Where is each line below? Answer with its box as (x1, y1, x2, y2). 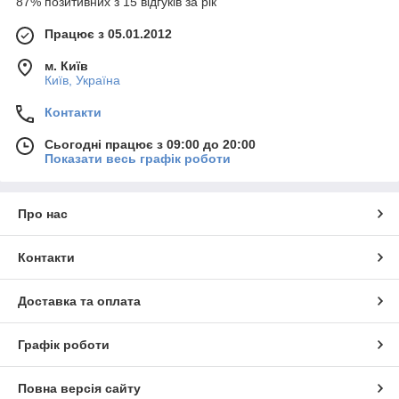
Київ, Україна (45, 72, 120, 87)
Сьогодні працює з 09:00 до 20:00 (45, 136, 256, 151)
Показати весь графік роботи (45, 151, 231, 166)
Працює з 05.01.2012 (45, 26, 172, 41)
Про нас (18, 206, 68, 221)
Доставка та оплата (18, 293, 141, 308)
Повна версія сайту (18, 380, 141, 395)
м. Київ (45, 58, 88, 73)
